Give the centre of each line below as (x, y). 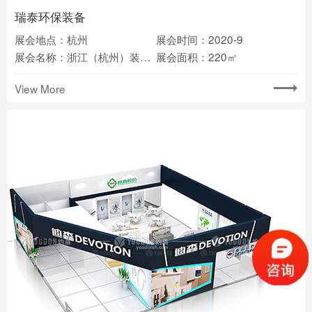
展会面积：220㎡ (197, 57)
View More (40, 88)
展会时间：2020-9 (200, 39)
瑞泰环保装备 (50, 17)
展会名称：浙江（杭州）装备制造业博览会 (145, 57)
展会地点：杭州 (51, 39)
